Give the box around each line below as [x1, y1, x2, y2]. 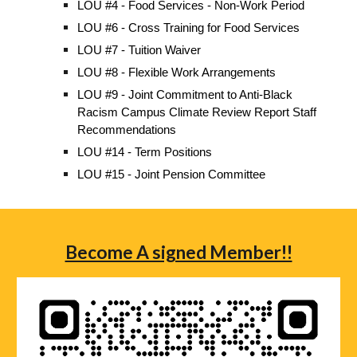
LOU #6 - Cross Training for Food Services [77, 22, 300, 35]
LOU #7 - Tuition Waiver [77, 44, 202, 57]
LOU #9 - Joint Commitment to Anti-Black [77, 88, 293, 102]
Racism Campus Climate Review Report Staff [77, 106, 317, 120]
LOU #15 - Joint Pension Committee [77, 168, 266, 182]
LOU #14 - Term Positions [77, 146, 216, 159]
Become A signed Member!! [65, 241, 292, 263]
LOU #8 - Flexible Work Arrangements [77, 66, 277, 80]
